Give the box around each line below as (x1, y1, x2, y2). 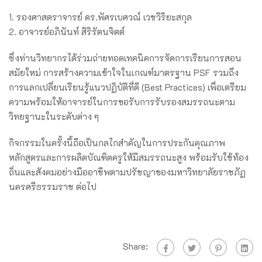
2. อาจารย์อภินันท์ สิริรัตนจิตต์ (9, 26, 125, 38)
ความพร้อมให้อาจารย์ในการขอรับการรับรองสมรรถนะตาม (9, 96, 235, 108)
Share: (123, 240, 148, 253)
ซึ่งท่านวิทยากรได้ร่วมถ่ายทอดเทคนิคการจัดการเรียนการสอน (9, 52, 242, 64)
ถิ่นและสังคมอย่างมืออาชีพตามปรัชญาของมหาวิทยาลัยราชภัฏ (9, 166, 246, 178)
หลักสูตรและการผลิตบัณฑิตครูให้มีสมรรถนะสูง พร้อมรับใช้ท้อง (9, 151, 249, 164)
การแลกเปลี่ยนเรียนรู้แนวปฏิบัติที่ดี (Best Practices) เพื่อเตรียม (9, 81, 246, 94)
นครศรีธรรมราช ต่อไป (9, 181, 96, 193)
